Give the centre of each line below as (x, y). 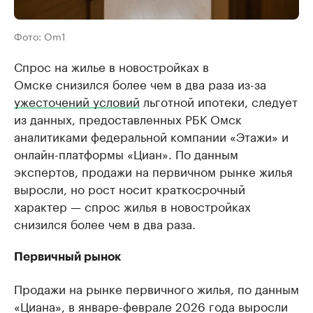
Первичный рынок (67, 257)
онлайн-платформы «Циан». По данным (126, 153)
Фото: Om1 (40, 36)
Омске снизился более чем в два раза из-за (140, 83)
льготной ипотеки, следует (219, 101)
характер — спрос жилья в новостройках (132, 205)
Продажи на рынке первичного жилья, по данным (156, 288)
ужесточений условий (77, 101)
